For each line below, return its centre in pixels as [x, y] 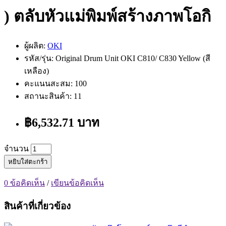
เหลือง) [37, 71]
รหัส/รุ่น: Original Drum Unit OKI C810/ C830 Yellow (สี [117, 59]
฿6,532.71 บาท [62, 123]
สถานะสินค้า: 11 [53, 96]
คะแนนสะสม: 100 [55, 84]
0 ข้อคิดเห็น [24, 183]
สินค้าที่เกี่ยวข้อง [37, 206]
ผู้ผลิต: [36, 46]
